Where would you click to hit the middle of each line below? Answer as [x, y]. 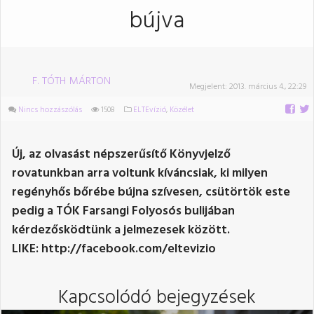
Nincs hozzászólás [50, 110]
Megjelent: [209, 87]
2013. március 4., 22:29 [268, 87]
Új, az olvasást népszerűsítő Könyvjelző [121, 154]
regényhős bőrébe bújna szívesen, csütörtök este [151, 192]
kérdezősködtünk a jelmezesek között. [121, 230]
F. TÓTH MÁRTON [71, 82]
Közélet [182, 110]
